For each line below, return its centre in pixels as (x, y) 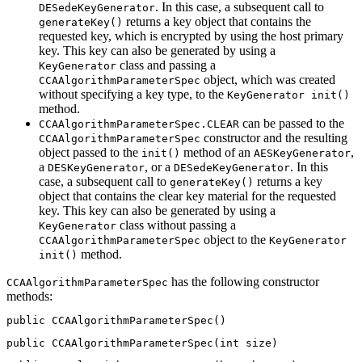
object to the (235, 239)
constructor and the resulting (274, 137)
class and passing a (166, 65)
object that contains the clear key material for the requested (187, 196)
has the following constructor (244, 281)
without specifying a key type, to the (133, 94)
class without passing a (176, 225)
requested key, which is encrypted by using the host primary (191, 36)
